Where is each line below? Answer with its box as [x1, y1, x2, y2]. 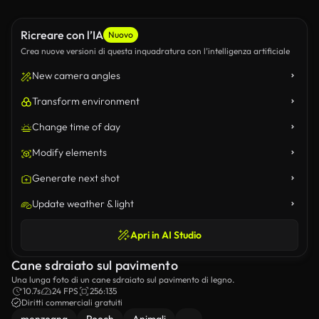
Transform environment [32, 95, 140, 108]
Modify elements [32, 146, 107, 159]
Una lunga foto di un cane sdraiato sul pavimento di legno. [11, 274, 234, 285]
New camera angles [32, 69, 120, 82]
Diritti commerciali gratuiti [21, 297, 122, 308]
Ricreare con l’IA [21, 28, 103, 42]
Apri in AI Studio [130, 229, 202, 241]
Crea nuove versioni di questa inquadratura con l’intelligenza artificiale [21, 46, 290, 56]
